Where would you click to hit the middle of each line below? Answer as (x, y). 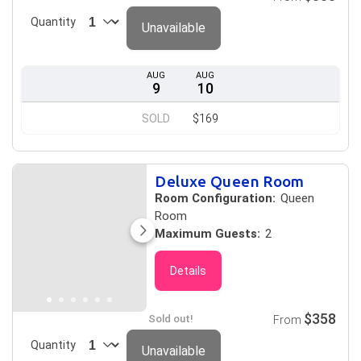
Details (189, 271)
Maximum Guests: (208, 234)
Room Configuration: (216, 198)
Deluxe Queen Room (230, 181)
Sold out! (171, 319)
